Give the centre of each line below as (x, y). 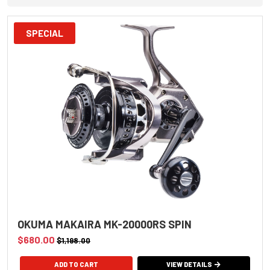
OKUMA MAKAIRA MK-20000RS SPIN (105, 224)
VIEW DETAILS (190, 265)
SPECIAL (45, 33)
